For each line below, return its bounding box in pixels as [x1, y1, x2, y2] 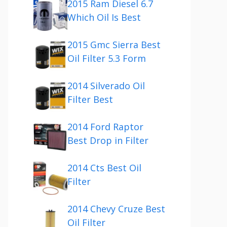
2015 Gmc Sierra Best [67, 39, 161, 51]
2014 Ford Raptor [67, 121, 143, 133]
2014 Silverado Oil [67, 80, 145, 92]
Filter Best [67, 93, 113, 105]
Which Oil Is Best [67, 11, 141, 23]
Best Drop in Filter [67, 134, 148, 146]
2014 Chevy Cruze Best [67, 203, 165, 215]
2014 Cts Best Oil [67, 162, 141, 174]
